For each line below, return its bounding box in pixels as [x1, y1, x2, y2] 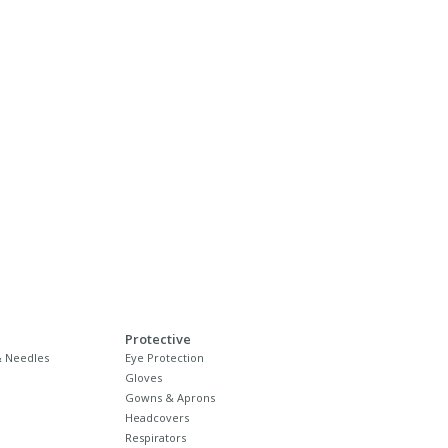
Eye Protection [125, 349, 204, 365]
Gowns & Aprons [125, 389, 215, 405]
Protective [125, 329, 191, 348]
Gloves [125, 369, 162, 385]
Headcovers [125, 409, 189, 425]
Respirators [125, 429, 186, 445]
